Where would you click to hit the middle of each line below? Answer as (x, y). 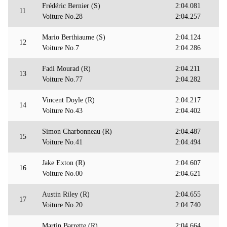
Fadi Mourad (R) (66, 69)
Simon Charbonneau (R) (77, 132)
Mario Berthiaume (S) (74, 37)
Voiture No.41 (62, 142)
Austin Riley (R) (66, 195)
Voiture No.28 (62, 17)
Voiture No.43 (62, 111)
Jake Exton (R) (64, 163)
